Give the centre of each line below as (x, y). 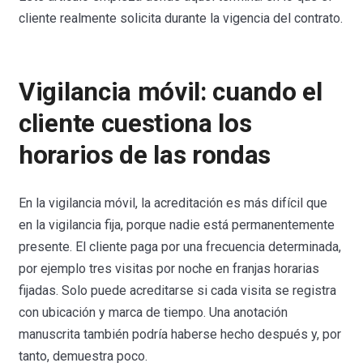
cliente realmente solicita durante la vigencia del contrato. (181, 18)
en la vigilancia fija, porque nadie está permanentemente (177, 224)
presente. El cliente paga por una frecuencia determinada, (180, 246)
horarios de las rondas (145, 155)
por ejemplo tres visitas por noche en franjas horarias (169, 268)
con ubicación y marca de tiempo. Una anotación (154, 312)
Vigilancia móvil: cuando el (171, 92)
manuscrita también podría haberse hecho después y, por (180, 334)
